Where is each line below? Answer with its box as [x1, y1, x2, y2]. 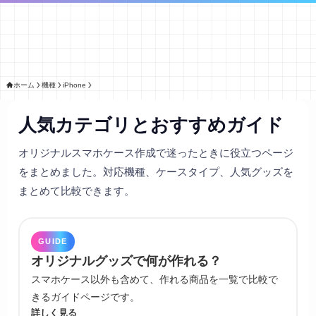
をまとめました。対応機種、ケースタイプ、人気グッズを [18, 165, 293, 178]
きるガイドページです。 [31, 291, 140, 303]
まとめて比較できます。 [18, 184, 135, 197]
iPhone [62, 80, 86, 89]
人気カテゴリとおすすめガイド [18, 114, 284, 135]
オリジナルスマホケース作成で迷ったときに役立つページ [18, 146, 293, 159]
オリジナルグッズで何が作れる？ [31, 253, 221, 268]
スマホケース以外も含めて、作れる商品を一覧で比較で [31, 273, 278, 285]
